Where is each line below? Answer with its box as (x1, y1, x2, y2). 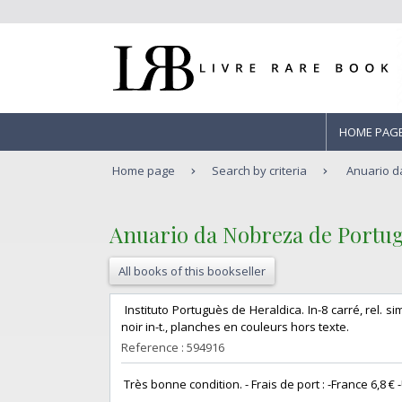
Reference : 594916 (121, 339, 224, 356)
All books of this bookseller (118, 263, 266, 280)
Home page (112, 162, 175, 179)
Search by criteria (212, 162, 308, 179)
